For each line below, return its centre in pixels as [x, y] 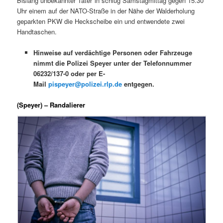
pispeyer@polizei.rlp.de [85, 84]
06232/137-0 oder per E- [69, 73]
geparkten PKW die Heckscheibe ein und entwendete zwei [101, 21]
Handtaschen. [37, 31]
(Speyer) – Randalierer [51, 105]
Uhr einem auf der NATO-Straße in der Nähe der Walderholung [106, 10]
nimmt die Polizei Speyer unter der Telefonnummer [112, 63]
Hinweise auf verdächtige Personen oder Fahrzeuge [112, 52]
